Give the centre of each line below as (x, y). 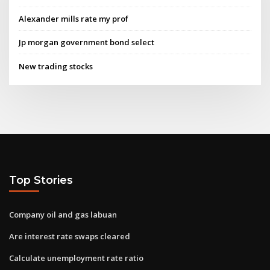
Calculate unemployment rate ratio (76, 258)
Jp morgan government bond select (87, 42)
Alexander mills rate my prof (74, 19)
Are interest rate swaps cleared (70, 236)
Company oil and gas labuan (63, 214)
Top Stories (41, 180)
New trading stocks (56, 66)
